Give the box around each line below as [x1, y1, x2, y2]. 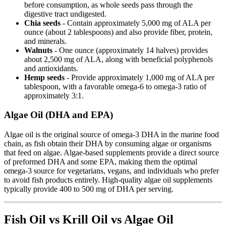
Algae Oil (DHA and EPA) [4, 109, 113, 121]
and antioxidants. [24, 64, 78, 73]
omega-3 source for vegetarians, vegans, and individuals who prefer [4, 166, 219, 176]
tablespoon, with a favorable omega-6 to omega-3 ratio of [24, 82, 206, 91]
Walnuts [24, 45, 52, 54]
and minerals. [24, 36, 67, 45]
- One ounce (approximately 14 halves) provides [52, 45, 208, 54]
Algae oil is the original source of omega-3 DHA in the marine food [4, 130, 219, 139]
